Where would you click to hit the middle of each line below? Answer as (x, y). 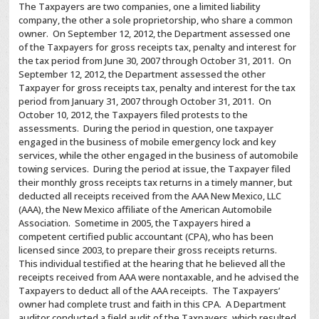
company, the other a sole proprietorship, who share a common (156, 20)
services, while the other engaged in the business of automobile (159, 155)
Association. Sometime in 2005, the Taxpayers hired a (135, 223)
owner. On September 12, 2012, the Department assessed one (155, 33)
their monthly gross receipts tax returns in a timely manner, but (156, 182)
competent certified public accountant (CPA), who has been (146, 236)
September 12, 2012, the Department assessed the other (142, 74)
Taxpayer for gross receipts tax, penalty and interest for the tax (157, 88)
